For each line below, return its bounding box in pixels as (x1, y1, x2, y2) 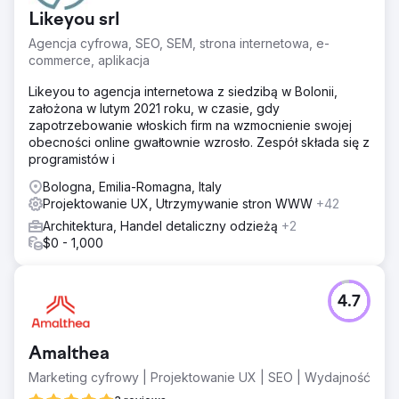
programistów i (28, 151, 115, 167)
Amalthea (28, 345, 110, 364)
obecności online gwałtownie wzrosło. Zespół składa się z (28, 134, 370, 150)
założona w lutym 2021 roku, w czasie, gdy (28, 101, 280, 116)
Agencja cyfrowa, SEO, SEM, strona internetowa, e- (28, 36, 330, 51)
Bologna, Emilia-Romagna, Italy (43, 179, 222, 194)
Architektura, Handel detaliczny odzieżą (43, 218, 281, 233)
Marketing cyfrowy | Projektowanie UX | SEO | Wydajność (28, 370, 370, 385)
